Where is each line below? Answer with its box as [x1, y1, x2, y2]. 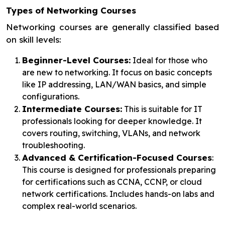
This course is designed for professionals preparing [22, 165, 216, 175]
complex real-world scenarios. [22, 201, 137, 211]
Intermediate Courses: [22, 103, 122, 114]
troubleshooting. [22, 140, 85, 150]
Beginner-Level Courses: [22, 55, 131, 65]
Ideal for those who [131, 55, 207, 65]
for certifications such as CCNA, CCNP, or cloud [22, 177, 202, 187]
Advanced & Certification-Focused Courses [22, 152, 212, 163]
